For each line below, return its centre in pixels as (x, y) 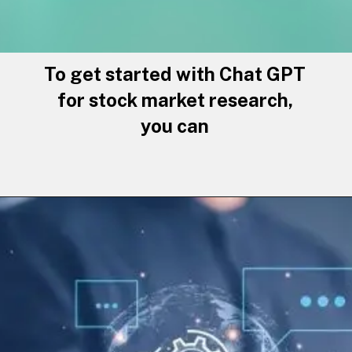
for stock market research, (175, 99)
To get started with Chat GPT (175, 73)
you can (175, 125)
